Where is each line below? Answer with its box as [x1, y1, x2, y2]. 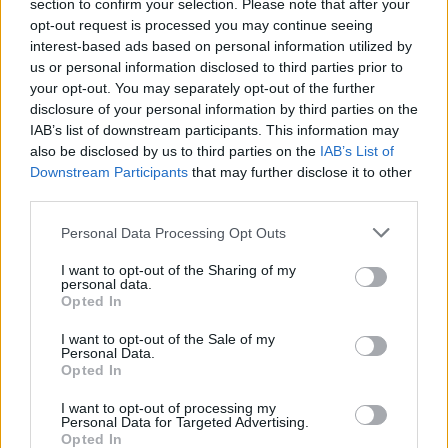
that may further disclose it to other [188, 164, 412, 180]
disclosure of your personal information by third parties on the [30, 101, 418, 117]
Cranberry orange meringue [16, 343, 217, 365]
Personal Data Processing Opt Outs [61, 224, 286, 241]
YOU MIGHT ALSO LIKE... [16, 90, 274, 111]
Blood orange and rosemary [232, 343, 431, 365]
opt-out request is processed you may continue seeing [30, 17, 373, 33]
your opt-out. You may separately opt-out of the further [30, 80, 375, 96]
